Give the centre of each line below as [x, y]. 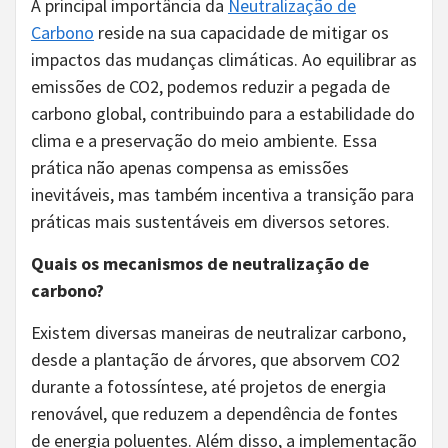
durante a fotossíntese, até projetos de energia [208, 386]
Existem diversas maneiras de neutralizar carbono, [218, 332]
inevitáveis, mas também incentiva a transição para [222, 194]
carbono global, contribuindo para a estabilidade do [223, 113]
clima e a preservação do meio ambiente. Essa [204, 140]
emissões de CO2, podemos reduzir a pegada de [210, 86]
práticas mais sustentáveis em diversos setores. [210, 221]
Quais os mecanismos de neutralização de [200, 263]
